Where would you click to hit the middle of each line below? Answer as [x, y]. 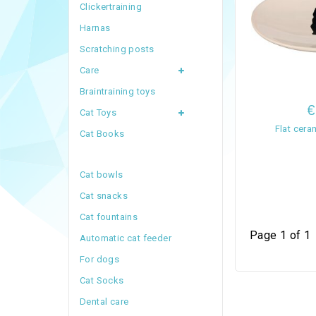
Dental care [104, 302]
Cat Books [102, 134]
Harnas [95, 28]
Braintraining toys [118, 91]
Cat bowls [102, 175]
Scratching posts [117, 49]
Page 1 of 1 [280, 236]
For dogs [100, 259]
